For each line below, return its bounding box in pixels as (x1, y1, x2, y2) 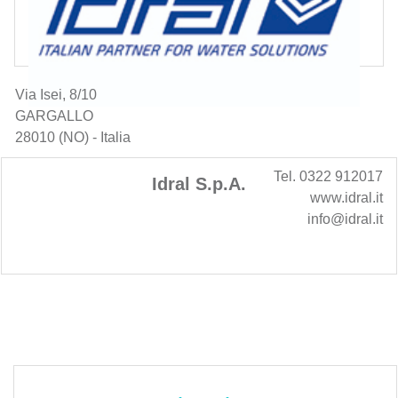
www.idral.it (310, 189, 383, 205)
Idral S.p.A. (152, 173, 246, 194)
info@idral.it (307, 211, 383, 227)
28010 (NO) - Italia (15, 129, 131, 145)
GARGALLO (15, 107, 93, 123)
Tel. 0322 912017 (274, 168, 383, 184)
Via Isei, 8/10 (15, 86, 97, 102)
